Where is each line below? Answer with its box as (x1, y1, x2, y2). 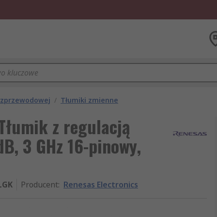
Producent (21, 179, 58, 190)
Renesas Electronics (63, 179, 138, 190)
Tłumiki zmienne (61, 95, 118, 105)
